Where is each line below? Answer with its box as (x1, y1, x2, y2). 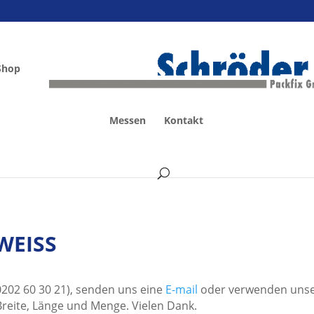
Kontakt (164, 114, 203, 127)
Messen (109, 114, 146, 127)
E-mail (165, 282, 198, 298)
